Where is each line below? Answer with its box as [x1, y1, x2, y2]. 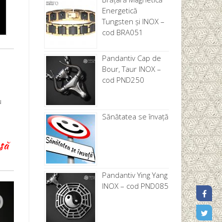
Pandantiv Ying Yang [102, 169, 167, 180]
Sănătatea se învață [102, 111, 168, 121]
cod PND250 [102, 74, 144, 85]
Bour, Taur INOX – [102, 63, 161, 74]
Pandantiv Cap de [102, 53, 161, 63]
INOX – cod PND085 [102, 180, 168, 191]
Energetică [102, 5, 137, 15]
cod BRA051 [102, 27, 143, 37]
